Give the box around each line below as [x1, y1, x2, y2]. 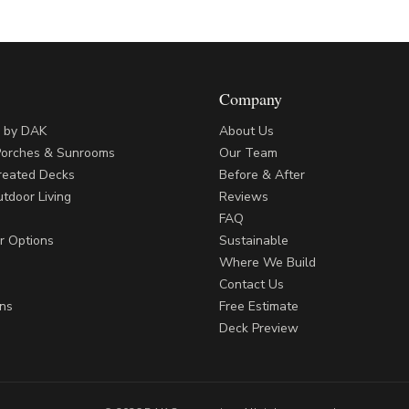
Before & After [219, 166, 305, 184]
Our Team [219, 144, 278, 162]
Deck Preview [219, 320, 299, 337]
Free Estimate [219, 298, 299, 315]
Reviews [219, 188, 268, 205]
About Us [219, 122, 274, 140]
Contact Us [219, 276, 284, 293]
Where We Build [219, 254, 316, 271]
